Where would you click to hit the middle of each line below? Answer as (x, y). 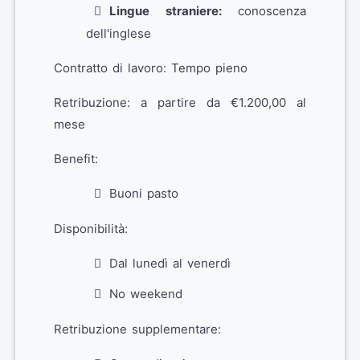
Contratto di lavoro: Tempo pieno (151, 68)
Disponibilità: (91, 229)
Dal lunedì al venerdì (170, 263)
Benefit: (76, 159)
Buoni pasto (144, 193)
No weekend (146, 294)
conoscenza (264, 11)
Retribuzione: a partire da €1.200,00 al (180, 102)
